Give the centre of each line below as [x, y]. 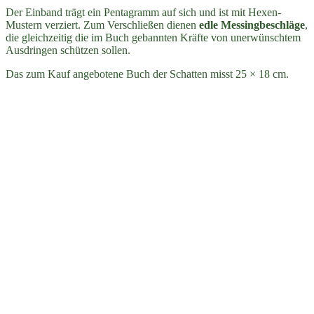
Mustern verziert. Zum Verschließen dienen [102, 25]
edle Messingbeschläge [252, 25]
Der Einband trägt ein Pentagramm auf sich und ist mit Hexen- [143, 12]
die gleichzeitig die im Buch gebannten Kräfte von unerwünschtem [153, 37]
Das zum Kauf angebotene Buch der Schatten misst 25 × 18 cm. [147, 74]
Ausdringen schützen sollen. [68, 50]
